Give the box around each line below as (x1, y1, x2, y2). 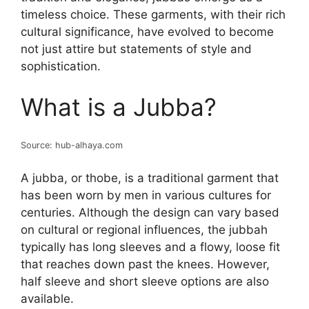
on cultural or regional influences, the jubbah (21, 222, 268, 237)
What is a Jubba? (21, 92, 217, 121)
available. (21, 291, 74, 306)
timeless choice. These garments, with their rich (21, 7, 286, 21)
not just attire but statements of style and (21, 41, 252, 56)
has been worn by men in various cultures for (21, 188, 271, 202)
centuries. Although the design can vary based (21, 205, 279, 219)
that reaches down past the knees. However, (21, 257, 270, 271)
